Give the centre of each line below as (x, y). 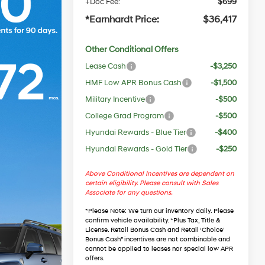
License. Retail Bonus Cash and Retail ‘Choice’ (155, 230)
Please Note (107, 211)
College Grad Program (125, 116)
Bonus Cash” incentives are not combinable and (158, 239)
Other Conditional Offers (132, 49)
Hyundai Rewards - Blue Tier (136, 132)
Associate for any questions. (129, 193)
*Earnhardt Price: (122, 19)
